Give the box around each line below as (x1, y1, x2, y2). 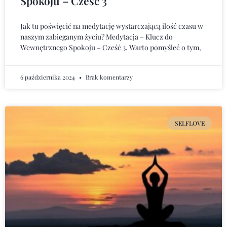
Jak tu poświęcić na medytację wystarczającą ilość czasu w (20, 21, 203, 31)
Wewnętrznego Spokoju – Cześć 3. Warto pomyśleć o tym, (20, 42, 201, 52)
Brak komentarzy (84, 72, 133, 81)
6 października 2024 (20, 72, 77, 81)
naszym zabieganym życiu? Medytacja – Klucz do (20, 31, 173, 42)
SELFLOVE (174, 119, 205, 127)
